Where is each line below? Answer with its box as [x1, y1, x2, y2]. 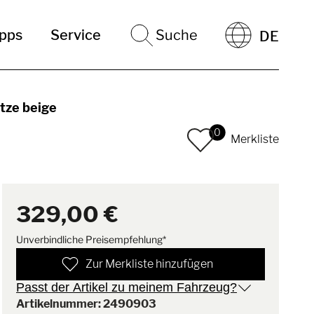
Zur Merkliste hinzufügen [85, 257, 213, 271]
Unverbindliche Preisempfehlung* [16, 233, 167, 245]
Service [50, 27, 101, 43]
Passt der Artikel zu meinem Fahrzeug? [16, 280, 238, 294]
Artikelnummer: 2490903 [16, 296, 157, 310]
